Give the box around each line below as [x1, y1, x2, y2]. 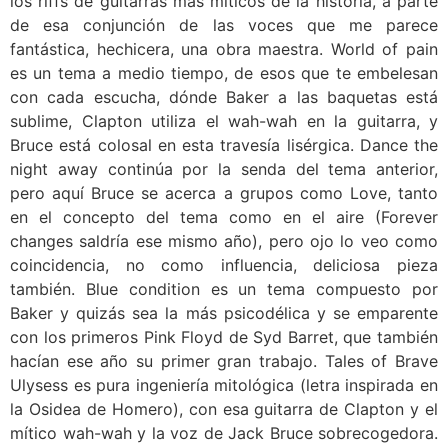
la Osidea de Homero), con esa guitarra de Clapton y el [10, 398, 438, 419]
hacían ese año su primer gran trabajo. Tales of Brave [10, 350, 438, 371]
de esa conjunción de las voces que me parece [10, 14, 438, 35]
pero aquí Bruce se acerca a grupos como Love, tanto [10, 182, 438, 203]
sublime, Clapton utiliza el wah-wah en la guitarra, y [10, 110, 438, 131]
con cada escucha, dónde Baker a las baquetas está [10, 86, 438, 107]
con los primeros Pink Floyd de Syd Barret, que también [10, 326, 438, 347]
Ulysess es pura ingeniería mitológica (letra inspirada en [10, 374, 438, 395]
